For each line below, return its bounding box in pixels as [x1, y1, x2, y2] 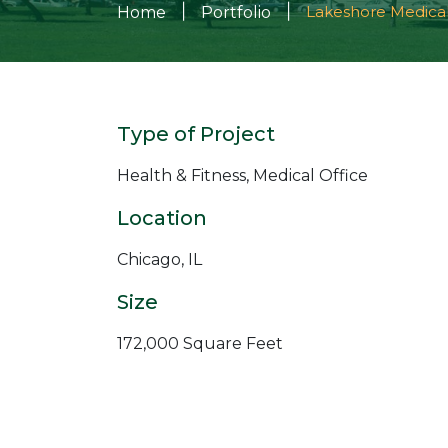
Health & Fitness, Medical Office [117, 166, 368, 185]
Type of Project [117, 122, 275, 146]
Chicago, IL [117, 250, 202, 269]
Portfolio [201, 3, 271, 22]
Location [117, 206, 207, 230]
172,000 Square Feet [117, 334, 283, 353]
